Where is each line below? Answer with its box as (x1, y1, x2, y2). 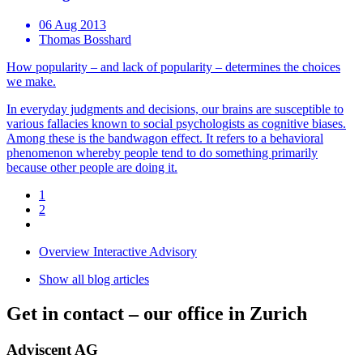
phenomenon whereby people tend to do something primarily (6, 146, 318, 160)
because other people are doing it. (6, 160, 177, 174)
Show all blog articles (39, 272, 149, 286)
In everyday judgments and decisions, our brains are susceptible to (6, 102, 344, 116)
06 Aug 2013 (39, 18, 106, 32)
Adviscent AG (6, 340, 98, 358)
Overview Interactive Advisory (39, 245, 197, 258)
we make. (6, 75, 56, 88)
